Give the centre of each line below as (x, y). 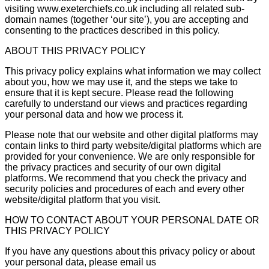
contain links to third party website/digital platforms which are (133, 145)
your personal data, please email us (80, 262)
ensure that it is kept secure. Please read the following (119, 92)
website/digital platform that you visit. (83, 199)
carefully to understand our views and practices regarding (126, 103)
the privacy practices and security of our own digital (113, 167)
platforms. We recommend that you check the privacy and (126, 178)
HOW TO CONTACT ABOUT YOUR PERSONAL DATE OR (132, 220)
